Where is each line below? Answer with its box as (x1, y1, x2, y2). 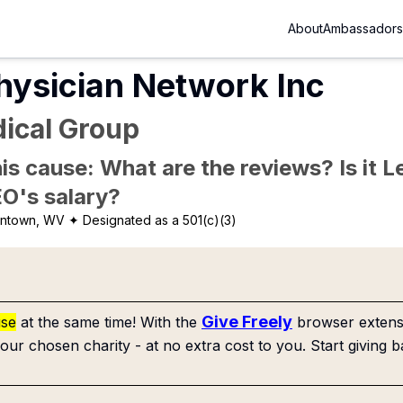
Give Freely (201, 312, 292, 331)
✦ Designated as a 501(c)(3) (68, 212, 237, 228)
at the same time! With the (21, 313, 197, 331)
